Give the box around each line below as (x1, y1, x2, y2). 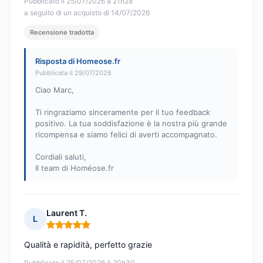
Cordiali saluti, (35, 152, 86, 162)
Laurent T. (46, 208, 87, 218)
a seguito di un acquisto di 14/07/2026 (24, 8, 150, 18)
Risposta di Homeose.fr (35, 56, 120, 66)
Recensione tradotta (30, 28, 94, 37)
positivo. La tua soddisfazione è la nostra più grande (35, 119, 227, 129)
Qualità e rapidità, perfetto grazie (24, 240, 152, 250)
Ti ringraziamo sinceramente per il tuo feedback (35, 107, 210, 117)
